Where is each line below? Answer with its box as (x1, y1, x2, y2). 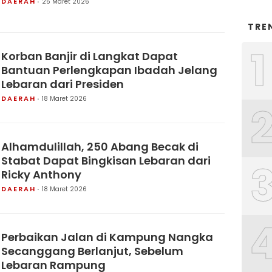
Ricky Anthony (1, 167, 81, 182)
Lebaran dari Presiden (1, 76, 124, 92)
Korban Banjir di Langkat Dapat (1, 49, 178, 64)
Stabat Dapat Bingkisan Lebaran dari (1, 153, 211, 168)
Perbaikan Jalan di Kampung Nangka (1, 229, 213, 245)
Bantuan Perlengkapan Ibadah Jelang (1, 63, 217, 78)
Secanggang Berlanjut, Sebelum (1, 243, 183, 259)
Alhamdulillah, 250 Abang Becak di (1, 139, 199, 154)
